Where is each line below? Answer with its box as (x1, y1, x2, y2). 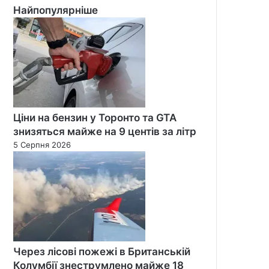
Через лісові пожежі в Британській (13, 245, 190, 258)
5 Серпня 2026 (13, 139, 71, 150)
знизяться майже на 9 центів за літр (13, 125, 196, 138)
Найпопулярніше (13, 4, 98, 16)
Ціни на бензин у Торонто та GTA (13, 111, 177, 124)
